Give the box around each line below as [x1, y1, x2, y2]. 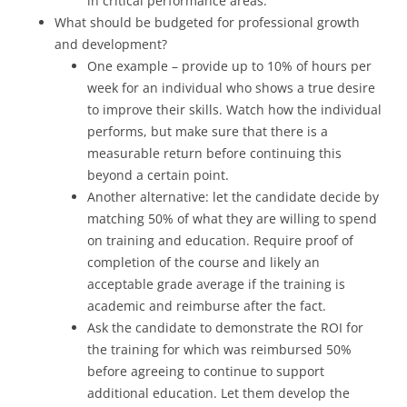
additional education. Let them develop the [87, 383, 350, 402]
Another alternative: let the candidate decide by [87, 187, 379, 205]
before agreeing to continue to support [87, 362, 324, 380]
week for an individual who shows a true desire [87, 78, 375, 96]
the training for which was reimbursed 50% [87, 340, 352, 358]
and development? [55, 35, 167, 53]
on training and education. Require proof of [87, 231, 353, 249]
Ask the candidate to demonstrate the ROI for [87, 318, 363, 336]
